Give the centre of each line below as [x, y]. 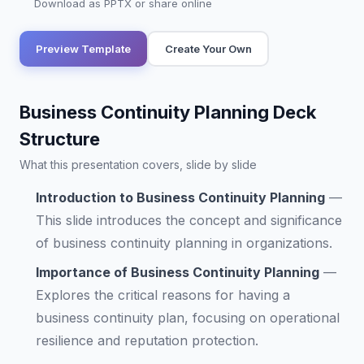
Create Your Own [208, 48]
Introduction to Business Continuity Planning [180, 197]
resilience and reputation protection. [147, 340]
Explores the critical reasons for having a [163, 295]
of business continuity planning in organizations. [184, 243]
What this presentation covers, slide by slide [138, 165]
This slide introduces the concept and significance [189, 220]
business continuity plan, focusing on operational [188, 318]
